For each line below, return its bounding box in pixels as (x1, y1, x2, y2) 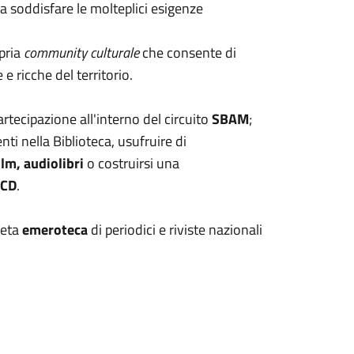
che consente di (138, 42, 236, 63)
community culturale (23, 42, 139, 63)
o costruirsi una (86, 153, 179, 174)
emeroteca (21, 219, 88, 240)
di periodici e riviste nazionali (87, 219, 262, 240)
